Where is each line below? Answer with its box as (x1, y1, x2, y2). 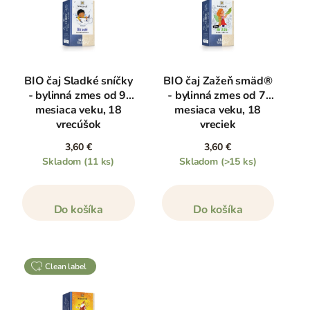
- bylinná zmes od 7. (167, 87, 268, 103)
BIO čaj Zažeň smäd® (163, 73, 273, 89)
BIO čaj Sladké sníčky (24, 73, 133, 89)
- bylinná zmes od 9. (28, 87, 129, 103)
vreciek (199, 116, 236, 132)
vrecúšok (55, 116, 101, 132)
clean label (50, 260, 86, 272)
